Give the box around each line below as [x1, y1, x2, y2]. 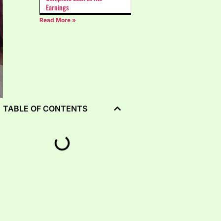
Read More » [39, 16, 76, 24]
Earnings [46, 2, 69, 13]
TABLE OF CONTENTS [3, 104, 87, 114]
